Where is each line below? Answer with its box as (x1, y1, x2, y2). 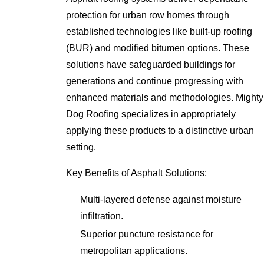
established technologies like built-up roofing (66, 27, 253, 37)
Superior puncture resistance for (80, 229, 213, 240)
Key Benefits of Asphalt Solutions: (66, 167, 207, 178)
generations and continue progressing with (66, 76, 244, 87)
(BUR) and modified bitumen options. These (66, 43, 250, 54)
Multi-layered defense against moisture (80, 194, 242, 205)
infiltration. (80, 211, 123, 222)
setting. (66, 142, 97, 153)
